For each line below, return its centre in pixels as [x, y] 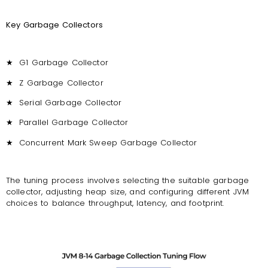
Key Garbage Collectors [54, 25]
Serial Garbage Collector [71, 102]
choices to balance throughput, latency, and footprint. [115, 203]
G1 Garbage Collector [64, 63]
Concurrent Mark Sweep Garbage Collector [108, 142]
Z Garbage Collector [61, 83]
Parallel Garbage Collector [74, 123]
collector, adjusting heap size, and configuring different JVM [128, 192]
